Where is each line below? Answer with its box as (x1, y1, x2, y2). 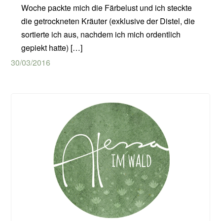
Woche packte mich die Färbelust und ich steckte (21, 2, 192, 14)
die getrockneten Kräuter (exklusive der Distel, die (21, 15, 195, 27)
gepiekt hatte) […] (21, 42, 82, 54)
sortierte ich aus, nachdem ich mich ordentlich (21, 29, 181, 40)
